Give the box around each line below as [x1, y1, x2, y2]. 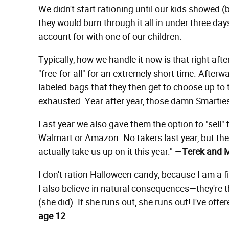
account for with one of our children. [38, 31, 182, 42]
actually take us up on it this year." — [38, 146, 182, 157]
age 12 [38, 211, 65, 222]
